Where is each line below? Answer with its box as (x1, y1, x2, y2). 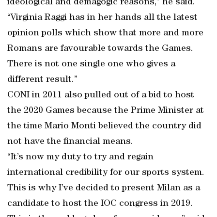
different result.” (7, 75, 77, 85)
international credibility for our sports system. (7, 168, 204, 178)
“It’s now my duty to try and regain (7, 153, 154, 162)
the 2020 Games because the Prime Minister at (7, 106, 204, 116)
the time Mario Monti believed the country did (7, 122, 201, 131)
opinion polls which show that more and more (7, 29, 203, 38)
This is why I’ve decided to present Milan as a (7, 184, 200, 193)
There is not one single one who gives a (7, 60, 175, 69)
